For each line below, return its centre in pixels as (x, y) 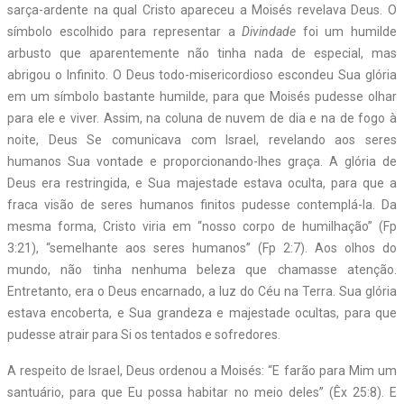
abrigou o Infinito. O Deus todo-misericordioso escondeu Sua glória (202, 74)
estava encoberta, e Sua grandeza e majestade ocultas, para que (202, 312)
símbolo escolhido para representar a (125, 31)
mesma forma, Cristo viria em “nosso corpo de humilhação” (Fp (202, 226)
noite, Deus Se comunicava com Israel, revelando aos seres (202, 139)
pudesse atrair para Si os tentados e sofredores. (144, 334)
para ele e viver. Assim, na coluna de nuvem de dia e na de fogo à (202, 118)
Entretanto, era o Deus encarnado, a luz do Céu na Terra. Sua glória (202, 291)
